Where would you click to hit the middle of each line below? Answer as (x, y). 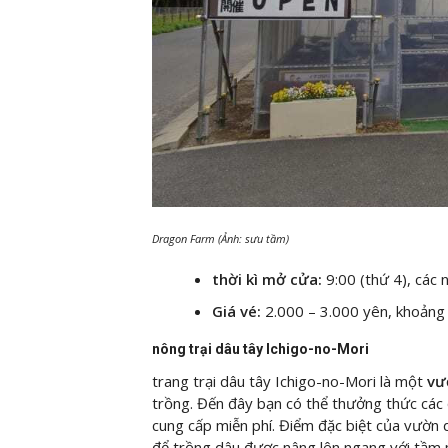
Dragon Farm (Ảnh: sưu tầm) (220, 239)
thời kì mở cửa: (267, 278)
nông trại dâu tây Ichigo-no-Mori (260, 348)
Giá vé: (236, 310)
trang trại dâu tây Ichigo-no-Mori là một (287, 380)
